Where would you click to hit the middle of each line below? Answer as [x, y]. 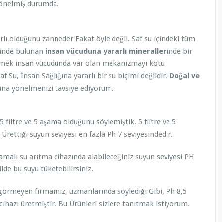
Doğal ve [185, 76]
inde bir [179, 51]
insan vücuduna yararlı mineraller [105, 51]
